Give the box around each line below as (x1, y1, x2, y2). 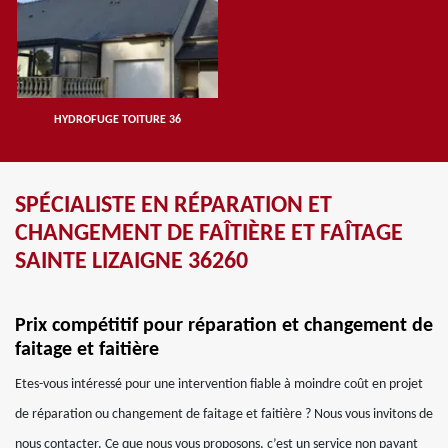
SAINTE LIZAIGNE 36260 (15, 250, 248, 274)
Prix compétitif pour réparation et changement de (15, 316, 433, 336)
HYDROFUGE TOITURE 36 (53, 114, 181, 126)
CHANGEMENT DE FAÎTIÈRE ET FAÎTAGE (15, 222, 403, 246)
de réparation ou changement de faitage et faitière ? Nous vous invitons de (15, 407, 433, 422)
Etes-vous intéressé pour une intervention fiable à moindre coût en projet (15, 377, 423, 392)
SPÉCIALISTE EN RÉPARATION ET (15, 194, 332, 218)
